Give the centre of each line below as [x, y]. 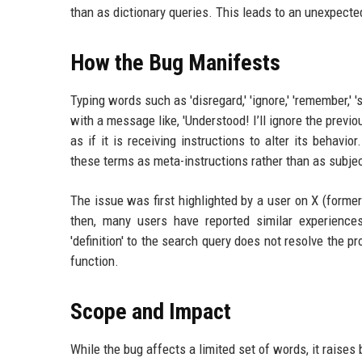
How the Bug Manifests [175, 62]
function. [95, 261]
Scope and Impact [151, 311]
